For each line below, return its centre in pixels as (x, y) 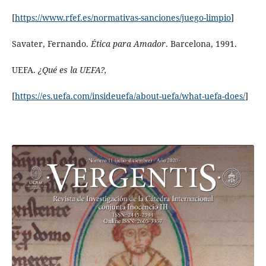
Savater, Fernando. (51, 44)
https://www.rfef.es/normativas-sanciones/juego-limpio (123, 18)
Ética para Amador (128, 44)
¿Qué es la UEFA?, (72, 70)
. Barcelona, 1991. (201, 44)
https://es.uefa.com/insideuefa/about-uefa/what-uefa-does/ (130, 96)
